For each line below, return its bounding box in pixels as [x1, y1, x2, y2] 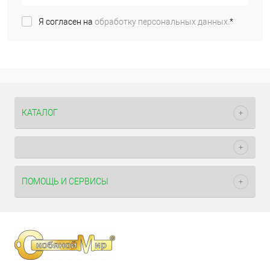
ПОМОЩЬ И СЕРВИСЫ [22, 177, 108, 186]
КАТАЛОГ [22, 108, 58, 118]
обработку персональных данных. [95, 17, 230, 27]
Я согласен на [39, 17, 95, 27]
